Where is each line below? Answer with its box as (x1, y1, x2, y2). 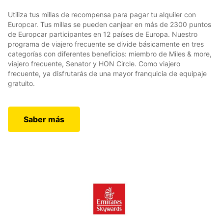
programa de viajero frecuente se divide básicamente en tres (8, 40, 204, 49)
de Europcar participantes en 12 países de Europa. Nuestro (8, 30, 197, 39)
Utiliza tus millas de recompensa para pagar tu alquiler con (8, 10, 196, 19)
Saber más (24, 114, 64, 125)
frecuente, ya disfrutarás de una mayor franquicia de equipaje (8, 69, 207, 78)
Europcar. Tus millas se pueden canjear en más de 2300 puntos (8, 20, 211, 29)
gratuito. (8, 79, 35, 88)
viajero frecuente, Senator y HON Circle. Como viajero (8, 59, 180, 68)
